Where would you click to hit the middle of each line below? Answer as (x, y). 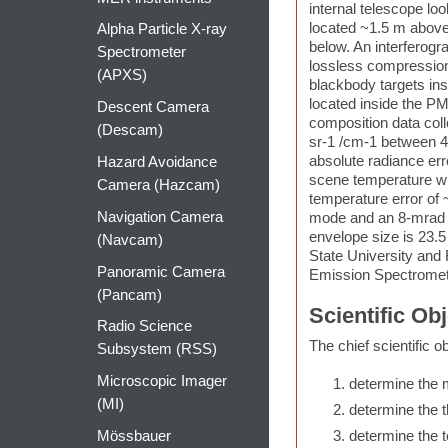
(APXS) (121, 75)
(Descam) (129, 130)
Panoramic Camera (160, 271)
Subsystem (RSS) (156, 349)
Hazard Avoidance (156, 161)
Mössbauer (133, 435)
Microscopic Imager (161, 381)
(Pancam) (129, 294)
